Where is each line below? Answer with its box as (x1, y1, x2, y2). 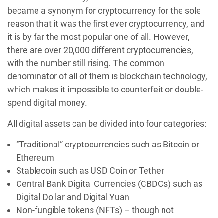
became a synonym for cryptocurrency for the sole (7, 5, 201, 16)
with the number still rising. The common (7, 58, 164, 69)
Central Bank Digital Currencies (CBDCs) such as (16, 179, 202, 189)
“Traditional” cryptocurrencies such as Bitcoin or (16, 139, 199, 150)
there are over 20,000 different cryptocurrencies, (7, 45, 193, 55)
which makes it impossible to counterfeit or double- (7, 84, 203, 95)
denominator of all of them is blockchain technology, (7, 71, 207, 82)
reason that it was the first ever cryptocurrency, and (7, 18, 205, 29)
